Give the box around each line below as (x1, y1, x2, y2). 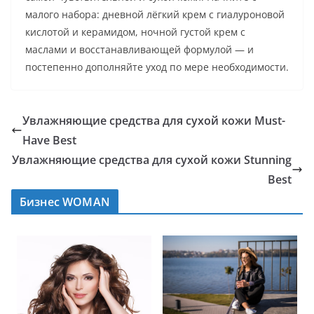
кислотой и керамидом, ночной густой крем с (25, 25, 245, 39)
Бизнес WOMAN (20, 194, 110, 210)
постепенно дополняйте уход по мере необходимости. (25, 60, 289, 74)
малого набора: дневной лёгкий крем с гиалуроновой (25, 8, 285, 22)
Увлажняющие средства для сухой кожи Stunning (12, 152, 292, 168)
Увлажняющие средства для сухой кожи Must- (22, 113, 285, 129)
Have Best (22, 132, 76, 149)
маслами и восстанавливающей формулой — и (25, 43, 254, 57)
